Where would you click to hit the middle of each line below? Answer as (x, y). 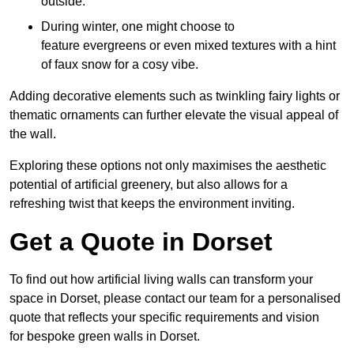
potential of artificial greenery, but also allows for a (149, 184)
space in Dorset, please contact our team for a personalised (175, 298)
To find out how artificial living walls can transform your (161, 279)
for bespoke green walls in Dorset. (105, 336)
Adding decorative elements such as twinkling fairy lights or (175, 96)
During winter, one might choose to (138, 26)
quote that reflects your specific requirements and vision (164, 317)
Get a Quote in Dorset (141, 241)
